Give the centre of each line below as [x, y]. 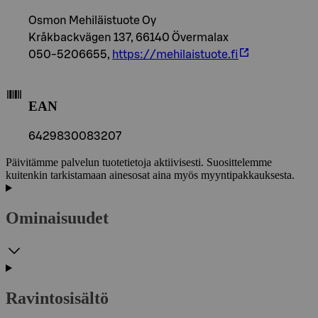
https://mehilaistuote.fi [175, 54]
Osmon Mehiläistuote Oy [92, 20]
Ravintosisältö [57, 298]
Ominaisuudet [57, 218]
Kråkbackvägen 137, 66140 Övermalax [128, 37]
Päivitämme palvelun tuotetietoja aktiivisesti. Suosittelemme [139, 163]
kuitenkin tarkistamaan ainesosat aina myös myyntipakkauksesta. [150, 175]
